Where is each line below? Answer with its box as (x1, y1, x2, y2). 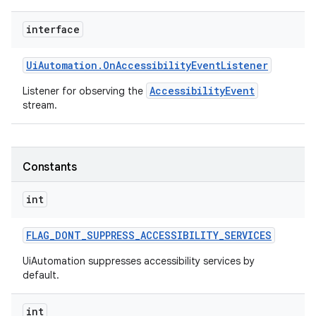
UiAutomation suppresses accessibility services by (23, 255, 255, 267)
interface (26, 23, 80, 36)
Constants (23, 160, 77, 174)
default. (23, 269, 59, 281)
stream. (23, 99, 60, 111)
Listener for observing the (23, 85, 146, 97)
